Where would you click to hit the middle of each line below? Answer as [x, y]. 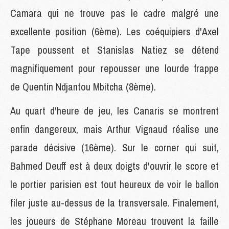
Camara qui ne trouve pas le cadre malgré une [114, 13]
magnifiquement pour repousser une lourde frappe [114, 68]
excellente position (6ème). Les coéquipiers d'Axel [114, 31]
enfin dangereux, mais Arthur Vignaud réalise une [114, 129]
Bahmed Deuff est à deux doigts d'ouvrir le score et [114, 166]
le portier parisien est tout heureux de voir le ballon [114, 184]
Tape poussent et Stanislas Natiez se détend [114, 50]
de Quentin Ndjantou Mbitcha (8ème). [83, 86]
